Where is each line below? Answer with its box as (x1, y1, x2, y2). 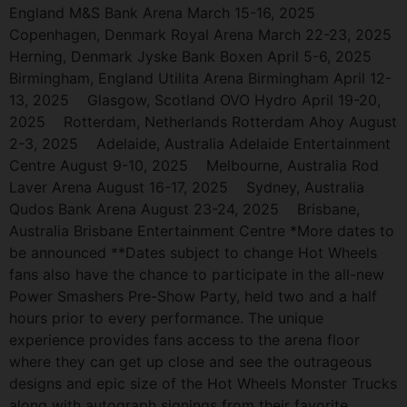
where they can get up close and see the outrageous (9, 352, 372, 372)
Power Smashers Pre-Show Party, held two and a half (9, 287, 377, 306)
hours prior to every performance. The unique (9, 309, 323, 328)
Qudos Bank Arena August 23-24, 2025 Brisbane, (9, 200, 360, 219)
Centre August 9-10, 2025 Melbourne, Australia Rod (9, 156, 379, 175)
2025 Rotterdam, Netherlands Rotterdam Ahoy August (9, 113, 397, 132)
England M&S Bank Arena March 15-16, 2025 (9, 4, 315, 23)
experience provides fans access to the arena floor (9, 331, 360, 350)
